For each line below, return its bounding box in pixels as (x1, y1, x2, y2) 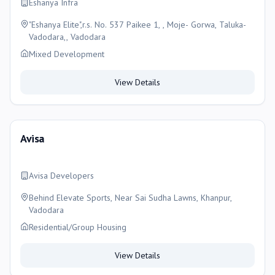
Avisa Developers (29, 170, 94, 181)
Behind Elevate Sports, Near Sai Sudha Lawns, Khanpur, (29, 192, 232, 203)
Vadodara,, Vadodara (29, 31, 106, 42)
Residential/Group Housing (29, 222, 126, 233)
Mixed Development (29, 48, 104, 60)
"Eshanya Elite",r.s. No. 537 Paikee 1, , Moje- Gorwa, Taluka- (29, 19, 246, 30)
